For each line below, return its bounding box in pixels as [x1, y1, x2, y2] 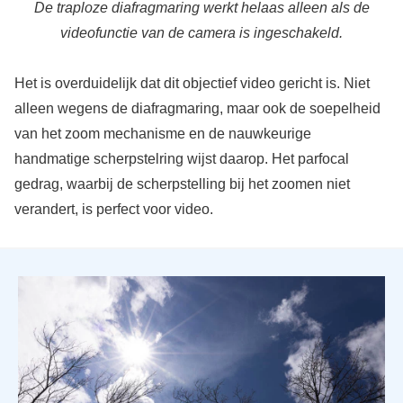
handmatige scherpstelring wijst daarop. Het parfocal [13, 151, 349, 167]
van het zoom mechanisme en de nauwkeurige [13, 126, 311, 142]
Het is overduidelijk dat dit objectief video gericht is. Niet [13, 76, 370, 92]
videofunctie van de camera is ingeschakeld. [60, 25, 343, 41]
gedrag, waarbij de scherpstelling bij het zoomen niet [13, 176, 350, 193]
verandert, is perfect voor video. [13, 201, 213, 218]
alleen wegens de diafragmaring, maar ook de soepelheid [13, 101, 381, 117]
